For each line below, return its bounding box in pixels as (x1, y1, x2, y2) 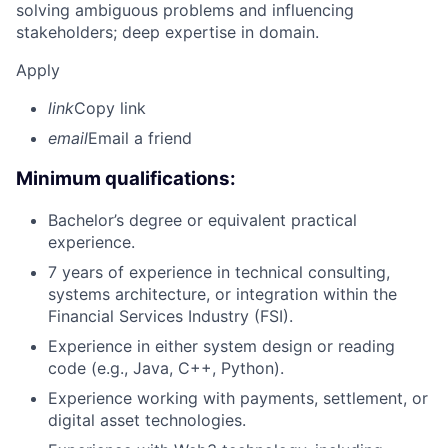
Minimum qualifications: (16, 167, 236, 191)
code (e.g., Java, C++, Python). (48, 357, 284, 378)
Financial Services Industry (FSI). (48, 305, 293, 326)
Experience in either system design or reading (48, 335, 395, 356)
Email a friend (88, 128, 192, 149)
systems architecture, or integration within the (48, 283, 397, 304)
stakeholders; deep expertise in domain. (16, 22, 319, 43)
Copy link (74, 98, 146, 119)
